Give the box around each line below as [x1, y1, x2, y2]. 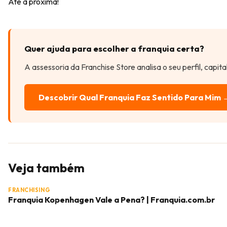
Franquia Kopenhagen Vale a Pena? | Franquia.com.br [8, 195, 215, 205]
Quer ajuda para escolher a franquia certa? [24, 43, 204, 54]
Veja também [8, 160, 85, 175]
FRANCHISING [8, 186, 51, 194]
